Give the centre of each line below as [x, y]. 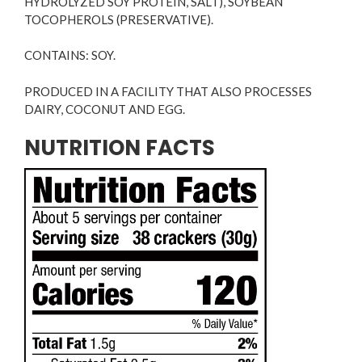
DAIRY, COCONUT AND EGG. [105, 109]
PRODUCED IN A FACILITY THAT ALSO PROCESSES [168, 91]
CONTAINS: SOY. [70, 55]
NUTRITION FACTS [120, 148]
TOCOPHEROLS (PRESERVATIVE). [119, 19]
